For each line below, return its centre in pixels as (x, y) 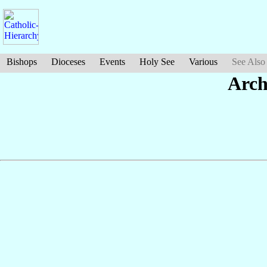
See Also (249, 62)
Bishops (22, 62)
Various (203, 62)
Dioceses (68, 62)
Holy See (157, 62)
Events (112, 62)
